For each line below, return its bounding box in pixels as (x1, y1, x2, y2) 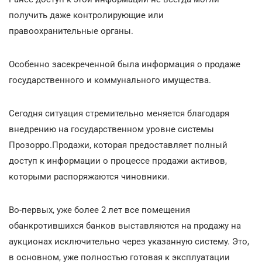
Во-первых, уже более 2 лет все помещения (9, 204, 190, 215)
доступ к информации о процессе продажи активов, (9, 155, 227, 166)
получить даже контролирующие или (9, 9, 164, 20)
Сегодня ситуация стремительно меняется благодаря (9, 108, 229, 119)
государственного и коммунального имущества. (9, 74, 211, 85)
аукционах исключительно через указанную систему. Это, (9, 236, 249, 247)
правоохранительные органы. (9, 25, 133, 36)
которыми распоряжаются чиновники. (9, 171, 170, 182)
